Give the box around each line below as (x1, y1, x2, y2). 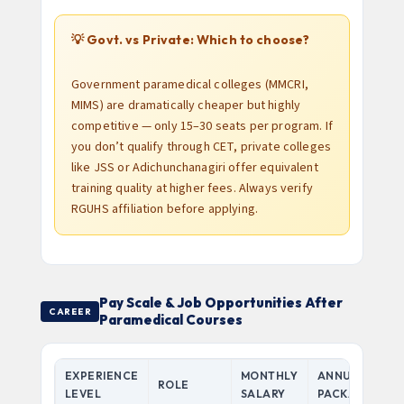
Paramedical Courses (99, 311, 243, 328)
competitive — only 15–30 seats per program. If (71, 117, 333, 135)
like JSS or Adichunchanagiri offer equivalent (71, 159, 318, 177)
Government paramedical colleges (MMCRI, (71, 76, 308, 94)
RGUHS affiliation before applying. (71, 200, 259, 218)
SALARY (241, 387, 286, 400)
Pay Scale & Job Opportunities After (99, 294, 343, 311)
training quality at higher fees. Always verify (71, 179, 313, 197)
